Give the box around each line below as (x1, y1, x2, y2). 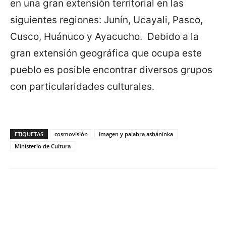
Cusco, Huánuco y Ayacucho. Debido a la (10, 31, 199, 43)
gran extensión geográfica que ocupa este (10, 47, 202, 60)
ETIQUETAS (15, 130, 43, 138)
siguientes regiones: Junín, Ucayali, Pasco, (10, 14, 203, 26)
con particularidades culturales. (10, 81, 154, 93)
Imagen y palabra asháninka (99, 130, 173, 138)
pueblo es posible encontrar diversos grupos (10, 64, 212, 76)
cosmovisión (54, 130, 88, 138)
